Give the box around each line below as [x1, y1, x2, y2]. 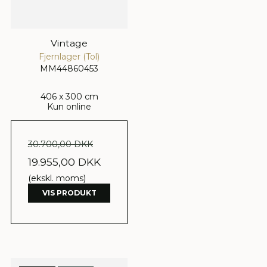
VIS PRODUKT [42, 188, 97, 198]
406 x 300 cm [40, 91, 98, 103]
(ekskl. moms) [28, 173, 86, 184]
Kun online [47, 101, 91, 113]
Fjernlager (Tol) [39, 51, 100, 63]
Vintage [51, 38, 88, 49]
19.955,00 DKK [28, 156, 101, 169]
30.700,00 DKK [28, 139, 93, 150]
